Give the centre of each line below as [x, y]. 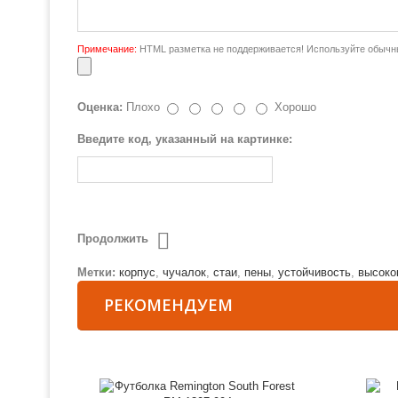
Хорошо [295, 107]
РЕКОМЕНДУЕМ [168, 305]
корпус [137, 272]
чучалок [184, 272]
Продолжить [113, 239]
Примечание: [107, 49]
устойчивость [314, 272]
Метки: [96, 272]
